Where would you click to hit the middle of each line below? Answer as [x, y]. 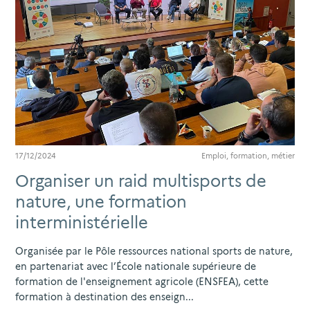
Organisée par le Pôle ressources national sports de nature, [154, 251]
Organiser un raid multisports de [141, 181]
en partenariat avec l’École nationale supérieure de [136, 266]
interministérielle [82, 222]
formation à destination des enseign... [104, 297]
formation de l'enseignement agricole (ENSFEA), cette [142, 281]
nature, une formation [101, 201]
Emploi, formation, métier [248, 155]
